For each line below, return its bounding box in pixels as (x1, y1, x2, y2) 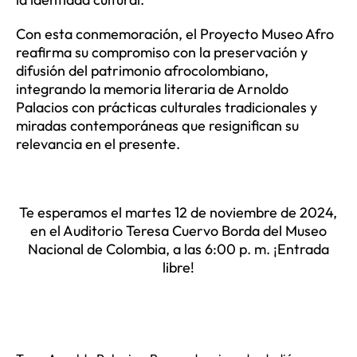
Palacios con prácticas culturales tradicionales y (15, 98, 317, 117)
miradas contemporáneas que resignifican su (15, 116, 299, 135)
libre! (162, 258, 194, 277)
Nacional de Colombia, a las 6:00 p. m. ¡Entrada (27, 240, 329, 259)
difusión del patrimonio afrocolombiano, (15, 61, 269, 80)
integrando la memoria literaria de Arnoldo (15, 80, 288, 99)
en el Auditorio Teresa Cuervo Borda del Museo (29, 222, 327, 241)
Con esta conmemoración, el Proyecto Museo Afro (15, 25, 334, 44)
